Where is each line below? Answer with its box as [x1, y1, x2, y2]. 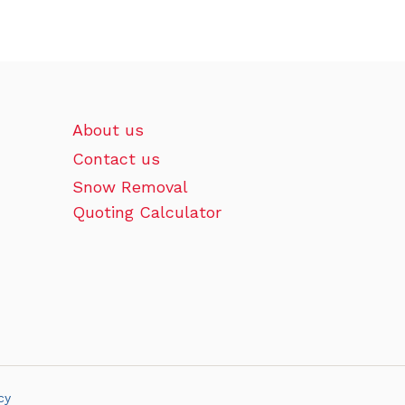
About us [71, 120, 144, 140]
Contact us [71, 148, 160, 168]
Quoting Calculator [71, 202, 221, 222]
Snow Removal [71, 177, 187, 197]
